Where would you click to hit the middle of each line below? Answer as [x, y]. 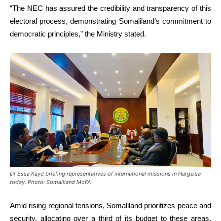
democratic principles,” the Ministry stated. [78, 34]
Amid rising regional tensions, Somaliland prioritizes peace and [110, 205]
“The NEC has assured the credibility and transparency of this [110, 8]
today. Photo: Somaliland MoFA [50, 182]
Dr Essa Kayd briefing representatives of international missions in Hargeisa [105, 173]
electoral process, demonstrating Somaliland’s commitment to [110, 21]
